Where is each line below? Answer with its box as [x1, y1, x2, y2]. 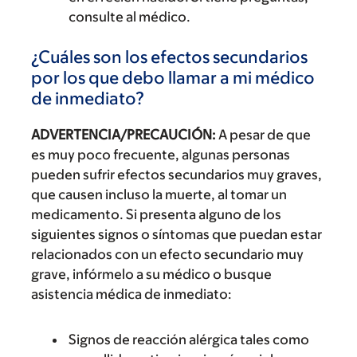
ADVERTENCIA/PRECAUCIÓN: [31, 127, 216, 143]
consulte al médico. [69, 9, 190, 25]
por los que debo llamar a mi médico [31, 68, 315, 88]
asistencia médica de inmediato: [31, 286, 232, 302]
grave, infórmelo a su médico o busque [31, 266, 272, 282]
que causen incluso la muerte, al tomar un [31, 186, 287, 202]
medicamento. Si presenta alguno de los [31, 206, 281, 222]
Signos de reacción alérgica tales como [69, 331, 309, 347]
